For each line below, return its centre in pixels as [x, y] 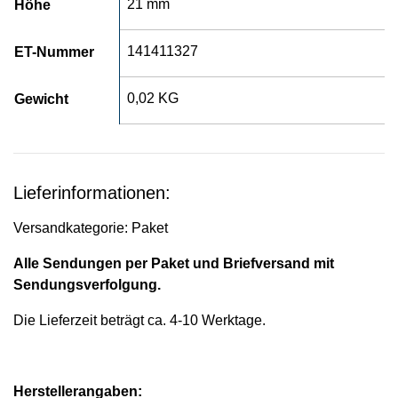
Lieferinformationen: [92, 192]
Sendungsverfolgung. [87, 284]
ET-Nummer [54, 52]
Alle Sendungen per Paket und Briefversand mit [174, 263]
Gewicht [41, 99]
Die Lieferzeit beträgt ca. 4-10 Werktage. [139, 320]
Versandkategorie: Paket [91, 227]
